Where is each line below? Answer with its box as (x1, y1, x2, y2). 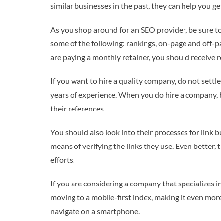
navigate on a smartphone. (50, 206, 140, 216)
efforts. (50, 155, 74, 165)
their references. (50, 104, 105, 113)
